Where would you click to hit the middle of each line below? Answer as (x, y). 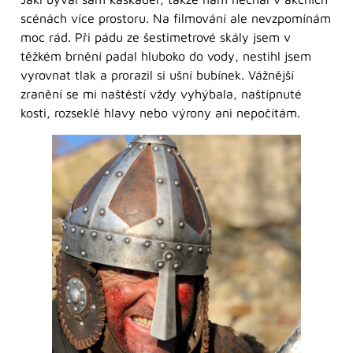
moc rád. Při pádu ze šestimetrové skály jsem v (156, 37)
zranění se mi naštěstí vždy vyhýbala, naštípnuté (161, 94)
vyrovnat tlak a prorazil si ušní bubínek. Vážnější (157, 75)
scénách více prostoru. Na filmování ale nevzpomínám (176, 19)
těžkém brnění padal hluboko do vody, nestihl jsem (166, 56)
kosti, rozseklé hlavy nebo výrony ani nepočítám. (160, 113)
